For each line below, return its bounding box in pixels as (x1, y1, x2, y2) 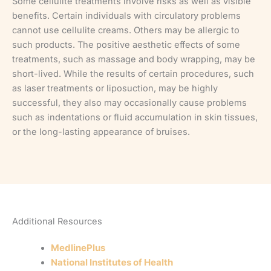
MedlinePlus (50, 242, 105, 253)
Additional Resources (12, 215, 102, 227)
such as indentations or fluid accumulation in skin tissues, (12, 112, 258, 123)
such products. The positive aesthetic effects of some (12, 39, 240, 51)
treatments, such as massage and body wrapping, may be (12, 54, 255, 65)
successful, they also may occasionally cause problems (12, 97, 247, 109)
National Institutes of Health (50, 256, 173, 268)
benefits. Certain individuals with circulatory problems (12, 10, 241, 22)
